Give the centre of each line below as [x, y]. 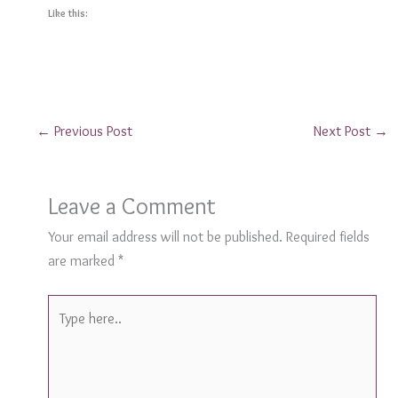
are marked [83, 261]
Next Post [344, 131]
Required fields [327, 237]
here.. [63, 329]
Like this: [68, 12]
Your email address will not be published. [165, 237]
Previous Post [91, 131]
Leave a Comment [131, 206]
